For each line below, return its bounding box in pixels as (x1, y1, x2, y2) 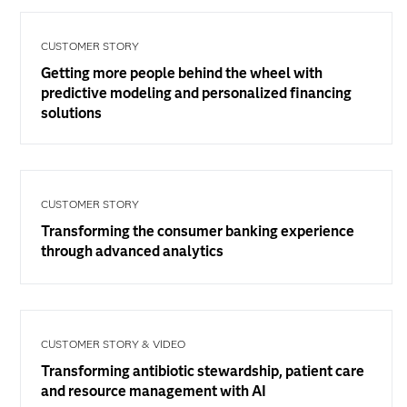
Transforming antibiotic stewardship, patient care (41, 362, 364, 381)
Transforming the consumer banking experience (41, 223, 354, 241)
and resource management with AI (41, 382, 266, 401)
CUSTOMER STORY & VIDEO (41, 337, 185, 352)
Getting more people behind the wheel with (41, 65, 323, 83)
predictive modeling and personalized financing (41, 84, 352, 103)
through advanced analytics (41, 243, 223, 261)
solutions (41, 104, 102, 123)
